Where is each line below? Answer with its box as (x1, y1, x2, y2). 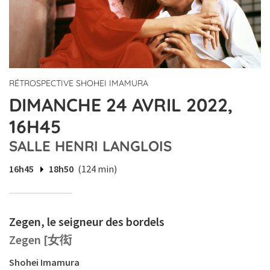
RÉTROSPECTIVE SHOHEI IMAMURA (9, 78, 148, 89)
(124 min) (78, 163, 117, 175)
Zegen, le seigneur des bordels (9, 214, 165, 230)
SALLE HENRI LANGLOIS (9, 137, 172, 155)
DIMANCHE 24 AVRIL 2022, (9, 93, 233, 117)
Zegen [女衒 (9, 232, 72, 248)
